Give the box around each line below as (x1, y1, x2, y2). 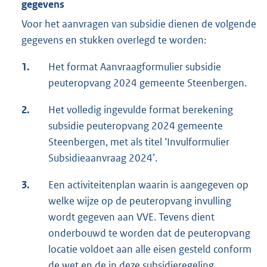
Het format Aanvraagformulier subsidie (48, 60, 221, 74)
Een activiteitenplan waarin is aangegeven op (48, 178, 249, 192)
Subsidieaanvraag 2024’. (48, 151, 157, 165)
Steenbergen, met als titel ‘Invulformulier (48, 135, 229, 149)
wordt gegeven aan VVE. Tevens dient (48, 210, 215, 224)
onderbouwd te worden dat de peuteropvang (48, 226, 250, 240)
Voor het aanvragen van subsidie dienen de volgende (21, 17, 256, 31)
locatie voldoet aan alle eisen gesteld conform (48, 243, 252, 256)
